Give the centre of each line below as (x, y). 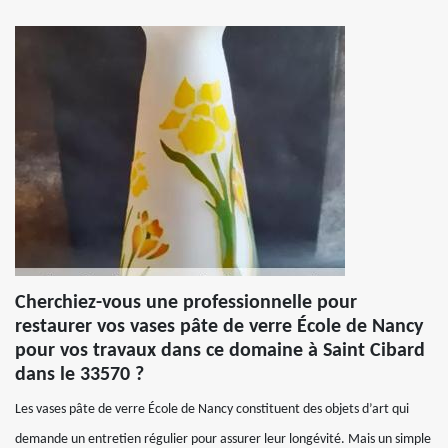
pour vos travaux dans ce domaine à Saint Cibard (220, 351)
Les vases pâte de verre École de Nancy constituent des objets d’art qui (212, 409)
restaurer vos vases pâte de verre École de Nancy (219, 327)
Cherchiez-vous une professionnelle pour (186, 303)
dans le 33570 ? (79, 375)
